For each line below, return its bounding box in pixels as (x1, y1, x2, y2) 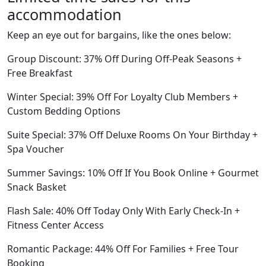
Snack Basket (7, 180, 66, 194)
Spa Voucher (7, 142, 64, 156)
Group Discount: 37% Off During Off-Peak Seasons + (7, 52, 242, 65)
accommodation (7, 4, 122, 24)
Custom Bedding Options (7, 104, 121, 118)
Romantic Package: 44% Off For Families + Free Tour (7, 242, 239, 255)
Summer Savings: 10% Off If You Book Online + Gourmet (7, 166, 259, 179)
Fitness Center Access (7, 218, 104, 232)
